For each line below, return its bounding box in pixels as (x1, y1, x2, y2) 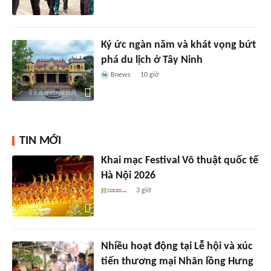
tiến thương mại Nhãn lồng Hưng (100, 256, 253, 268)
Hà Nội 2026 (100, 170, 155, 182)
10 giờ (140, 71, 159, 79)
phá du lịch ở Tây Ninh (100, 54, 203, 67)
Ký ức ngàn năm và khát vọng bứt (100, 39, 256, 51)
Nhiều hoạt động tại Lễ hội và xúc (100, 241, 253, 253)
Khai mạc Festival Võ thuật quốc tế (100, 155, 258, 167)
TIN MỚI (19, 135, 61, 148)
